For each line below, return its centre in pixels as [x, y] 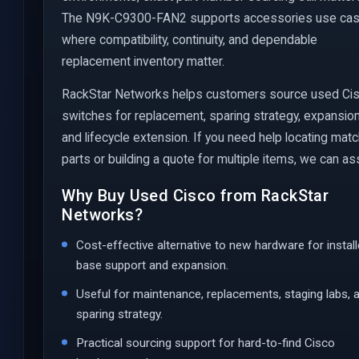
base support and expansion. [153, 265]
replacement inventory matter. [143, 61]
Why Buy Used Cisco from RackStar [196, 195]
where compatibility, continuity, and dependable [190, 39]
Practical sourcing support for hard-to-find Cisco [206, 343]
